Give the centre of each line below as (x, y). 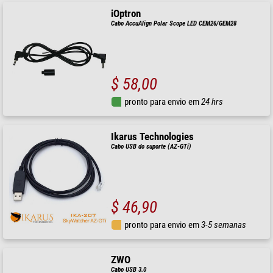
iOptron (126, 13)
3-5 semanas (224, 225)
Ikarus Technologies (153, 136)
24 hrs (212, 101)
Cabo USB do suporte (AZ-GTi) (151, 146)
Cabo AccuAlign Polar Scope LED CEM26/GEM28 (174, 23)
